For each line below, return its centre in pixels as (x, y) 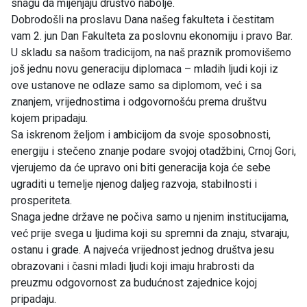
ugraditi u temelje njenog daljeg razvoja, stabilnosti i (134, 184)
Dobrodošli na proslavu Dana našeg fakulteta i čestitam (143, 19)
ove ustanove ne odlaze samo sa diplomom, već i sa (136, 85)
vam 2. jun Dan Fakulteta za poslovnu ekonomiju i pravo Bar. (152, 36)
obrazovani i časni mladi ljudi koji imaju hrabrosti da (133, 266)
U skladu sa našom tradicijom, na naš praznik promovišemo (151, 52)
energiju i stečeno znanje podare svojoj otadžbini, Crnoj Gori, (153, 151)
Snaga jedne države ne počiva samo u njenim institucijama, (150, 217)
